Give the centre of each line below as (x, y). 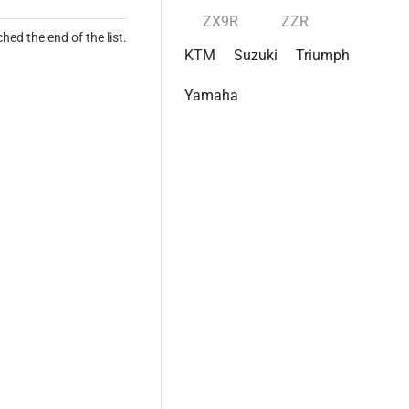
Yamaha (211, 95)
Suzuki (256, 55)
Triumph (323, 55)
